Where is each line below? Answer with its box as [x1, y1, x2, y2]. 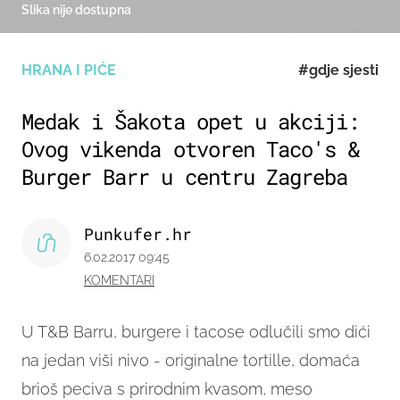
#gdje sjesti [298, 62, 379, 79]
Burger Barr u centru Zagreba [21, 162, 348, 192]
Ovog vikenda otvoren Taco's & [21, 135, 360, 164]
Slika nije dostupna [21, 3, 131, 18]
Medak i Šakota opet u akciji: [21, 107, 360, 137]
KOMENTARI [84, 273, 154, 288]
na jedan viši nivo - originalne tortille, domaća [21, 351, 360, 371]
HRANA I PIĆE [21, 62, 116, 79]
